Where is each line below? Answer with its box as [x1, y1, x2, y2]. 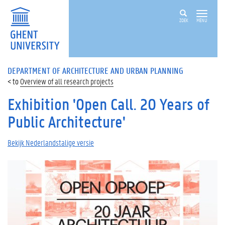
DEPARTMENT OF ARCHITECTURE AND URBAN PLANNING [8, 65, 183, 76]
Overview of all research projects [20, 76, 114, 86]
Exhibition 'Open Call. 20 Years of [8, 94, 209, 115]
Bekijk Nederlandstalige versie [8, 137, 94, 148]
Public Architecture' [8, 111, 126, 132]
